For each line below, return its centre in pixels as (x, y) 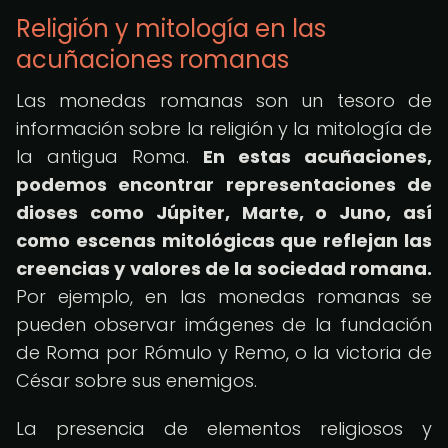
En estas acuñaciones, (317, 156)
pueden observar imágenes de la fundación (224, 324)
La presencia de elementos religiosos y (224, 428)
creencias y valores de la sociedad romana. (224, 268)
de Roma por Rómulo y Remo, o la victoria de (224, 352)
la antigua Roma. (109, 156)
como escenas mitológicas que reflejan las (224, 240)
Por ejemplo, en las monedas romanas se (224, 296)
